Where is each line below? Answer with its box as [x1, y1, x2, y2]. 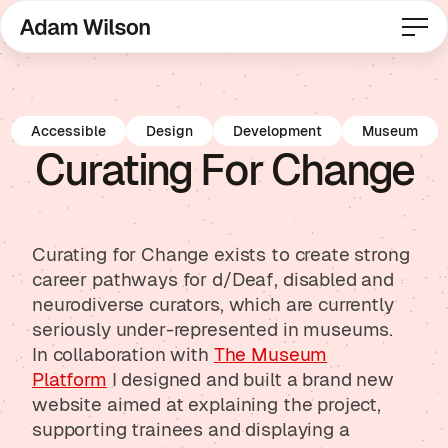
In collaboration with [32, 343, 214, 365]
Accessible [30, 123, 106, 140]
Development [232, 123, 322, 140]
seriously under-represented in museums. [32, 318, 394, 340]
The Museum [213, 343, 328, 365]
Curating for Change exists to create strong [32, 243, 410, 265]
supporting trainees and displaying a [32, 418, 350, 440]
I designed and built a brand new [106, 368, 394, 390]
